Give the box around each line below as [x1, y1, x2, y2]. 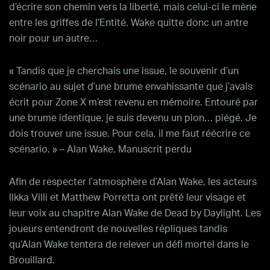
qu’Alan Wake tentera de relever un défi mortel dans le [9, 240, 249, 250]
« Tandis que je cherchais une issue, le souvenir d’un [9, 66, 239, 76]
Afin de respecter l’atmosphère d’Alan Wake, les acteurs [9, 177, 257, 187]
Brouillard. [9, 256, 55, 265]
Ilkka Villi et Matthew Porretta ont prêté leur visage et [9, 193, 246, 202]
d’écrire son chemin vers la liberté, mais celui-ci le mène [9, 2, 257, 12]
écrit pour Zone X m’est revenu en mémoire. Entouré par [9, 98, 258, 107]
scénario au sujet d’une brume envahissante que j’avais [9, 82, 253, 92]
